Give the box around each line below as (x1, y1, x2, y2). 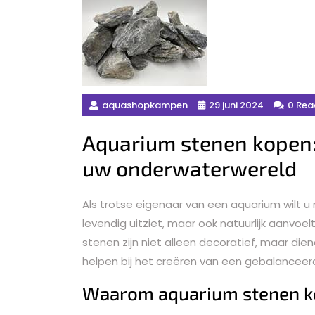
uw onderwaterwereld (82, 155, 297, 181)
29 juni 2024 (209, 98, 264, 112)
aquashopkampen (102, 98, 188, 112)
